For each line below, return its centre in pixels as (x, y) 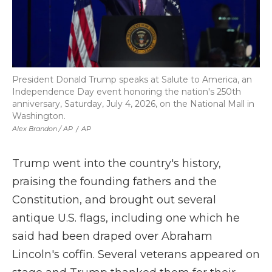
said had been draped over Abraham (112, 236)
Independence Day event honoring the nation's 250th (127, 92)
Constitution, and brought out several (114, 200)
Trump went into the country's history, (117, 163)
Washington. (39, 116)
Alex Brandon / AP (42, 129)
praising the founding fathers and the (114, 182)
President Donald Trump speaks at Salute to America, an (132, 80)
